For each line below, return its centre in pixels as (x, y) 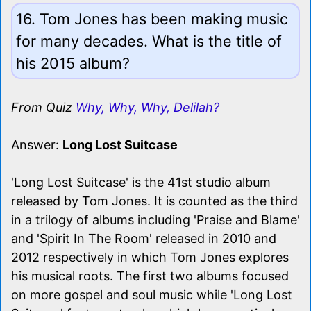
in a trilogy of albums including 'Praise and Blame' (155, 219)
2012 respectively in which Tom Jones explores (150, 257)
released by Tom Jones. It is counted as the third (154, 201)
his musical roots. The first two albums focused (150, 276)
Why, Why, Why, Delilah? (148, 107)
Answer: (37, 144)
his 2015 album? (73, 63)
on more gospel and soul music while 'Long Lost (152, 294)
